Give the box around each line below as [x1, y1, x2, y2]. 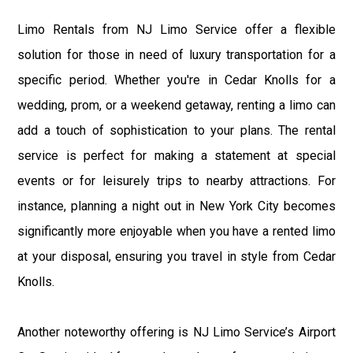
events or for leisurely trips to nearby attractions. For [17, 173, 336, 188]
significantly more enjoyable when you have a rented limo [17, 223, 336, 239]
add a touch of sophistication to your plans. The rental [17, 122, 336, 138]
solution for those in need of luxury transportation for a [17, 46, 336, 62]
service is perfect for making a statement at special [17, 147, 336, 163]
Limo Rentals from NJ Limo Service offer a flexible [17, 21, 336, 37]
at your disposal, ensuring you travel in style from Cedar [17, 248, 336, 264]
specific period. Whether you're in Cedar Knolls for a [17, 72, 336, 87]
